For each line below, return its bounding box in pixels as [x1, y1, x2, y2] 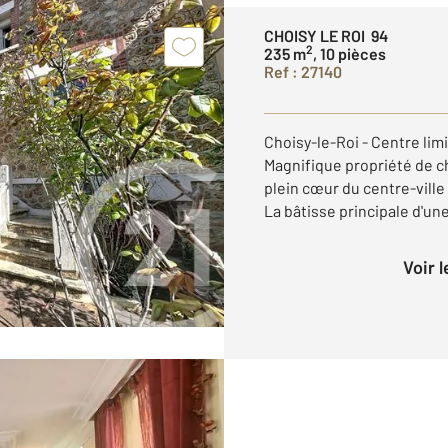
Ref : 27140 [264, 62, 342, 81]
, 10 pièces [313, 44, 386, 63]
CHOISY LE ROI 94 [264, 26, 388, 45]
